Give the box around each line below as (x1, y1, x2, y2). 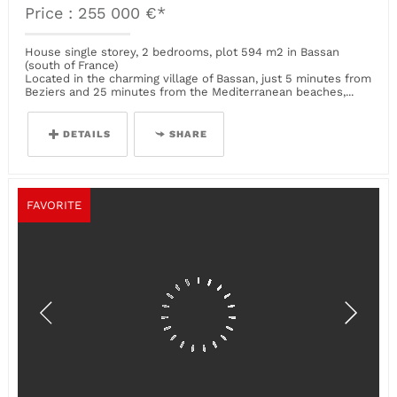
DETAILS (63, 128, 112, 140)
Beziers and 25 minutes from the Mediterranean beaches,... (25, 84, 354, 98)
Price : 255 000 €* (25, 4, 167, 22)
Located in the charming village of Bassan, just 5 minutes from (25, 71, 372, 85)
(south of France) (25, 58, 120, 72)
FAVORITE (26, 198, 82, 212)
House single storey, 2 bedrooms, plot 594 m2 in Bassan (25, 44, 340, 58)
